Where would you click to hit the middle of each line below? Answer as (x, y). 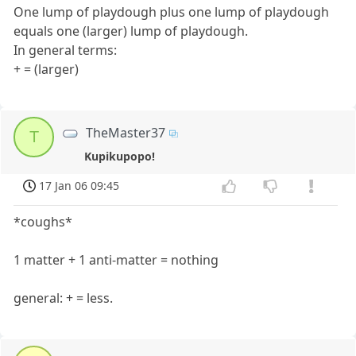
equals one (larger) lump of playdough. (131, 31)
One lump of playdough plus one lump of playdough (172, 12)
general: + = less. (64, 298)
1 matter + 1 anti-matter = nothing (116, 260)
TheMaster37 (126, 132)
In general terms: (66, 50)
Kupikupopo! (120, 156)
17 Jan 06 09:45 (79, 186)
